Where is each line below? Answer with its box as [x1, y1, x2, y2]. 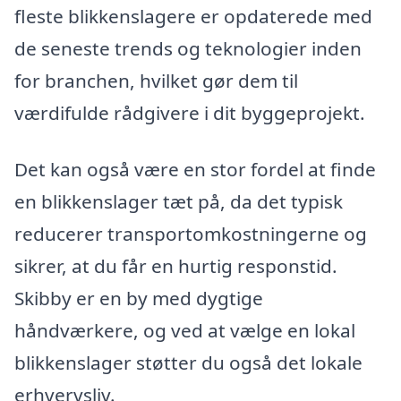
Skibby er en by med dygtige [14, 286, 263, 311]
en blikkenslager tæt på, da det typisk [14, 189, 343, 215]
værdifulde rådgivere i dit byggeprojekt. [14, 99, 365, 125]
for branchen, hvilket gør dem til [14, 67, 298, 93]
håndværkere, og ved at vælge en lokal [14, 318, 355, 344]
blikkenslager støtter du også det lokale [14, 350, 363, 376]
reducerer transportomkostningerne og [14, 221, 367, 247]
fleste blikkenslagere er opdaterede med [14, 3, 372, 29]
